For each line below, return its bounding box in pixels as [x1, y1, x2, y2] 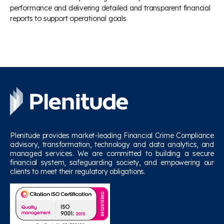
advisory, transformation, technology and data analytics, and [10, 140, 214, 149]
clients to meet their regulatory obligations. [10, 167, 146, 176]
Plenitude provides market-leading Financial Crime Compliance [10, 131, 214, 140]
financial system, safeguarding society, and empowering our [10, 158, 214, 167]
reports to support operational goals [10, 14, 126, 23]
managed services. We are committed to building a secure [10, 149, 214, 158]
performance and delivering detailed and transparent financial [10, 3, 210, 12]
